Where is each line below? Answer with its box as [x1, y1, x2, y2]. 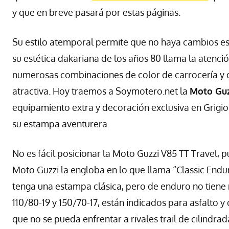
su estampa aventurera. [12, 118, 109, 129]
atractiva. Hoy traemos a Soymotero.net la [12, 85, 190, 97]
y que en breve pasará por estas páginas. [12, 6, 180, 18]
